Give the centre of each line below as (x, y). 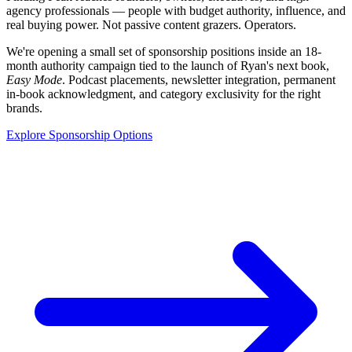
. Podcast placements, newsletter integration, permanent (199, 79)
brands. (24, 108)
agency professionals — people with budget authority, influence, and (176, 10)
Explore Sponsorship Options (79, 134)
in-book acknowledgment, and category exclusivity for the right (163, 93)
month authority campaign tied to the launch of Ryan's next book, (168, 65)
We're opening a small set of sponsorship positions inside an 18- (164, 51)
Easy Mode (34, 79)
